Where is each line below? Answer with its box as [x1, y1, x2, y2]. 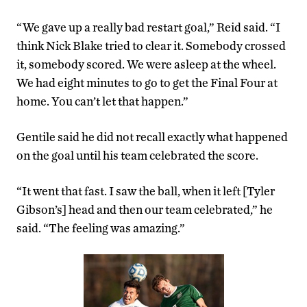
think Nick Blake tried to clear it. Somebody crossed [16, 38, 286, 53]
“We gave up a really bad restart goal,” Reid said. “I [16, 20, 280, 35]
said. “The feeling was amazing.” [16, 221, 185, 236]
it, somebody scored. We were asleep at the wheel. [16, 57, 276, 72]
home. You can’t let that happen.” [16, 94, 188, 109]
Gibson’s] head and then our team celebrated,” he [16, 202, 273, 217]
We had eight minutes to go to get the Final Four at [16, 75, 278, 90]
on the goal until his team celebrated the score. [16, 148, 258, 163]
